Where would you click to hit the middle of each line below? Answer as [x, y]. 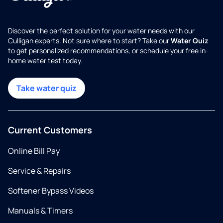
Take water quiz [47, 88]
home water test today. [45, 61]
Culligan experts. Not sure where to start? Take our [89, 41]
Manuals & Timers [40, 211]
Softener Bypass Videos [51, 191]
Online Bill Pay [34, 151]
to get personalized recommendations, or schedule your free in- [108, 51]
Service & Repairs [39, 171]
